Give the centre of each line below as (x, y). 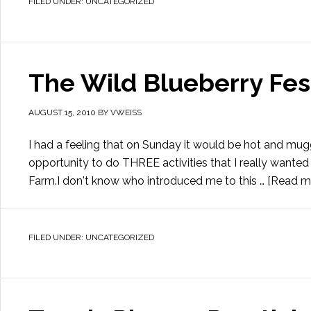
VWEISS (126, 112)
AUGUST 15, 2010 (62, 112)
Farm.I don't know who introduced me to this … (148, 181)
